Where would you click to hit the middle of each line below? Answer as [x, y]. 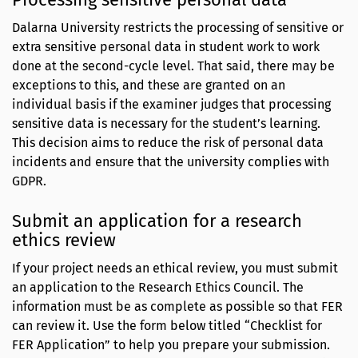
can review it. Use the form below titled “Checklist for [167, 326]
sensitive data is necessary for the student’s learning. [166, 123]
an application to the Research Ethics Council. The [158, 288]
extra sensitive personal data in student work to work [166, 46]
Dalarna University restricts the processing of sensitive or [178, 27]
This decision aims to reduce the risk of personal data [168, 142]
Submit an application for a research [157, 221]
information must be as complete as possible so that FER [177, 307]
